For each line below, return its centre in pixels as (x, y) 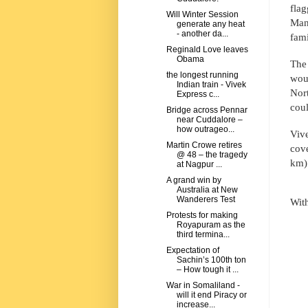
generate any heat (210, 24)
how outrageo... (205, 130)
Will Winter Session (202, 15)
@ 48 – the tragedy (212, 155)
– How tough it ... (207, 270)
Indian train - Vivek (211, 85)
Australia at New (207, 190)
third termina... (203, 235)
